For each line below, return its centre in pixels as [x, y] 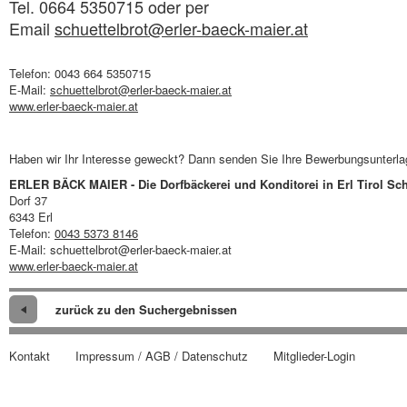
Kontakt [30, 355]
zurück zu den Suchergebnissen [146, 309]
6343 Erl [31, 216]
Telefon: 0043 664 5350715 [80, 73]
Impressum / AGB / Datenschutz [162, 355]
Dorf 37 [28, 200]
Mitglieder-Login [314, 355]
